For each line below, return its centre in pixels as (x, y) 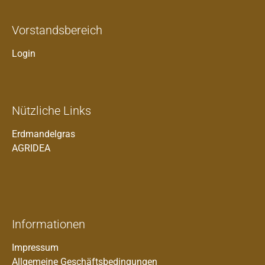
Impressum (35, 248)
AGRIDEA (31, 148)
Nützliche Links (51, 111)
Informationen (49, 224)
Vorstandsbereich (57, 30)
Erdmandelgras (43, 134)
